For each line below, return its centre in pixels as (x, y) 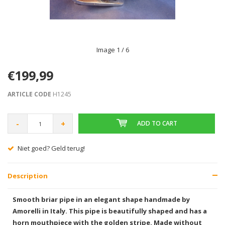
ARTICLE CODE (29, 94)
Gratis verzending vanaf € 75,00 (82, 148)
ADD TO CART (157, 123)
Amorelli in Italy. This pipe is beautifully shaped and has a (110, 211)
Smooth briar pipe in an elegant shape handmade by (101, 199)
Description (28, 176)
